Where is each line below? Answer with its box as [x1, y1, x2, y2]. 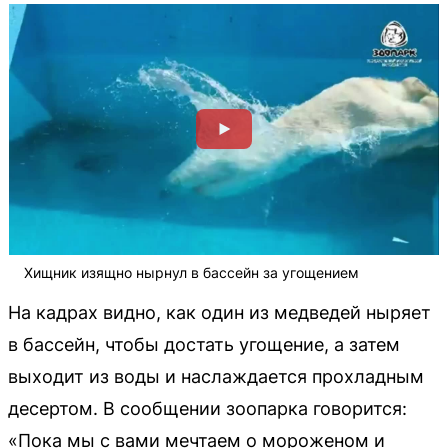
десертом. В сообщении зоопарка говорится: [8, 397, 407, 419]
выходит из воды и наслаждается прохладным [8, 365, 424, 387]
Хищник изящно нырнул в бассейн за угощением [24, 263, 359, 281]
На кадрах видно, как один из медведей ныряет [8, 301, 431, 323]
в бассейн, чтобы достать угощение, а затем [8, 333, 400, 355]
